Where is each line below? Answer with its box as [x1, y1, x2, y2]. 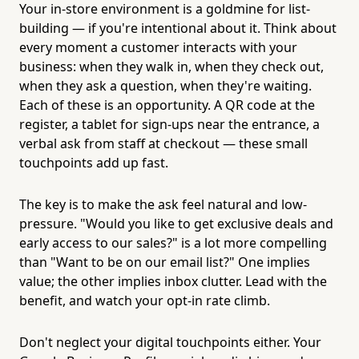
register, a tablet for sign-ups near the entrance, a [19, 115, 320, 133]
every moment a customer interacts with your [19, 38, 297, 56]
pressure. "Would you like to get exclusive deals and [19, 214, 333, 232]
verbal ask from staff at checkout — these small [19, 134, 308, 152]
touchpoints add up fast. [19, 153, 168, 171]
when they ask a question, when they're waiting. [19, 76, 312, 95]
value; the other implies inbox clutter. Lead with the [19, 272, 327, 290]
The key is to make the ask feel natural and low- [19, 195, 307, 213]
